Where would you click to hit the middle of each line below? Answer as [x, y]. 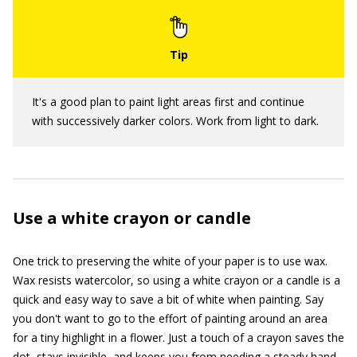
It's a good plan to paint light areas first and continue [168, 102]
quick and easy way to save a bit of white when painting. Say [168, 299]
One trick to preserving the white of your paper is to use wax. [170, 261]
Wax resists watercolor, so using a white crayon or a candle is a [177, 280]
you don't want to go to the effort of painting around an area [170, 318]
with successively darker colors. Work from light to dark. [175, 121]
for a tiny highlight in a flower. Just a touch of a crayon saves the [178, 337]
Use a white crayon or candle [132, 218]
